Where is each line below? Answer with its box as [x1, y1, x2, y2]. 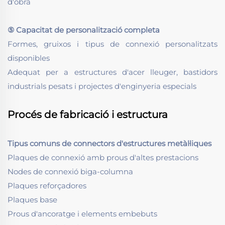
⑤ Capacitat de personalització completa [8, 25, 160, 35]
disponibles [8, 53, 50, 63]
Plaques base [8, 195, 57, 205]
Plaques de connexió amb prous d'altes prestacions [8, 153, 198, 163]
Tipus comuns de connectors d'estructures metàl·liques [8, 139, 211, 149]
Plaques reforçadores [8, 181, 86, 191]
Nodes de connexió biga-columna [8, 167, 133, 177]
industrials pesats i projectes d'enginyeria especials [8, 81, 196, 91]
